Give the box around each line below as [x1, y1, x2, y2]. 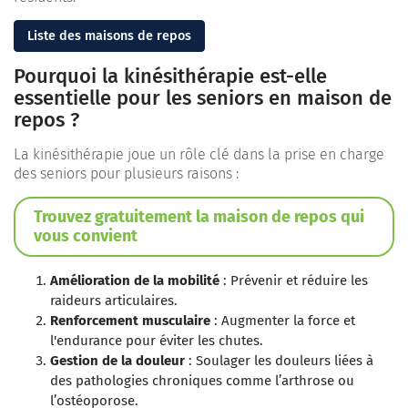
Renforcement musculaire [50, 311, 210, 329]
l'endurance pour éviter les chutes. [50, 331, 263, 349]
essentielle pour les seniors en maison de [14, 85, 392, 110]
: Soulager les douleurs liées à [185, 352, 373, 369]
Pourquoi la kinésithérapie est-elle [14, 63, 327, 88]
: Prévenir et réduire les [219, 271, 368, 289]
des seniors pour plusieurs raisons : [14, 164, 239, 182]
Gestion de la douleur [50, 352, 185, 369]
